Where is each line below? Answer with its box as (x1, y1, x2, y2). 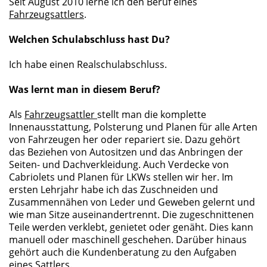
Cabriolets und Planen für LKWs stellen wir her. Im (9, 170, 233, 184)
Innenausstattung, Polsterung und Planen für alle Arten (9, 120, 257, 133)
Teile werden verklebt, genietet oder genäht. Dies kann (9, 221, 253, 234)
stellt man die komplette (97, 108, 206, 121)
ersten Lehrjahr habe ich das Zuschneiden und (9, 183, 218, 196)
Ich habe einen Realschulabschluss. (9, 58, 167, 71)
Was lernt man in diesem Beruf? (9, 83, 160, 96)
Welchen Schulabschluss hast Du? (9, 33, 170, 46)
